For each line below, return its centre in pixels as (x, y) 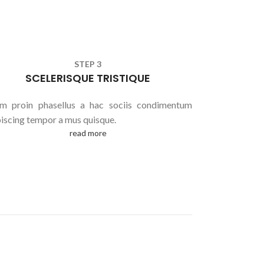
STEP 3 (88, 64)
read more (88, 133)
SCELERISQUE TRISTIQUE (88, 78)
